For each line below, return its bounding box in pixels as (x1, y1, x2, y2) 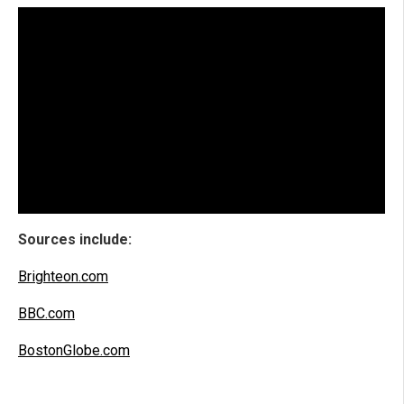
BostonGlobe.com (18, 342, 130, 360)
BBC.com (18, 305, 75, 323)
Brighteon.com (18, 268, 108, 286)
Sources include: (18, 231, 132, 249)
